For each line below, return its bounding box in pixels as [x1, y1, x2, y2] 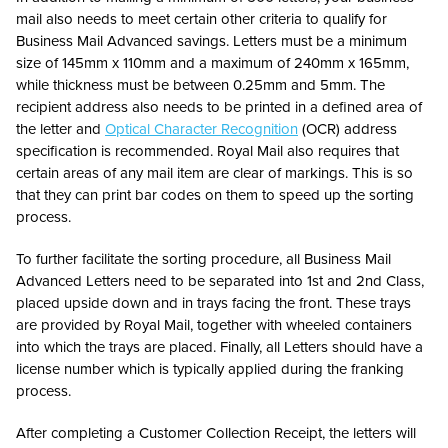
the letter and [16, 118, 105, 140]
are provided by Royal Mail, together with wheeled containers [16, 314, 412, 336]
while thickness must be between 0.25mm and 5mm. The [16, 74, 385, 96]
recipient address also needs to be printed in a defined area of [16, 96, 422, 118]
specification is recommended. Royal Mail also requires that [16, 140, 399, 162]
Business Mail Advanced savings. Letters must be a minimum [16, 30, 407, 52]
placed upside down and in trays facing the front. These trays [16, 292, 411, 314]
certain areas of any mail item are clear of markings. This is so [16, 162, 413, 184]
